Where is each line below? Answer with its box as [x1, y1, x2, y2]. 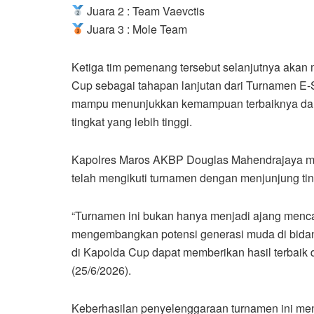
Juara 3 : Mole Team [84, 20, 188, 37]
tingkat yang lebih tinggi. [71, 113, 192, 130]
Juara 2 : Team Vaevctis [84, 2, 205, 19]
